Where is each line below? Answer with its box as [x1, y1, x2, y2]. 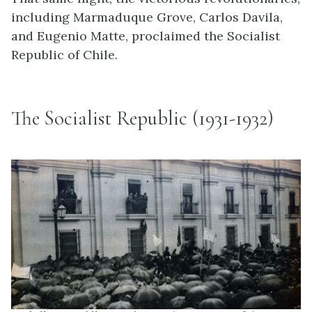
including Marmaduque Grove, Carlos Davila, [11, 8, 283, 25]
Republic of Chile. [11, 46, 118, 63]
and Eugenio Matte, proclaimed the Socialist [11, 27, 280, 44]
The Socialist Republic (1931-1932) [11, 106, 274, 131]
